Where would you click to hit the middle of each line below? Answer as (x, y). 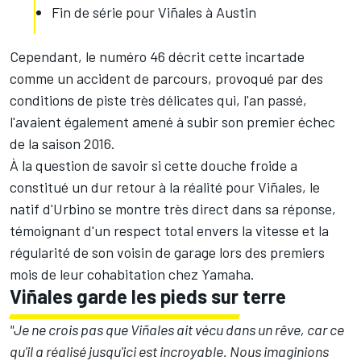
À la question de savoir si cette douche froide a (154, 166)
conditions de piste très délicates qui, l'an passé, (158, 100)
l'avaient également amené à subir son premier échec (172, 122)
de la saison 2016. (62, 144)
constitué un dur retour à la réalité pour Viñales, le (165, 187)
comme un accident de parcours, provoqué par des (166, 79)
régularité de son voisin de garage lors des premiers (167, 253)
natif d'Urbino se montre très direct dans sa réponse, (173, 209)
